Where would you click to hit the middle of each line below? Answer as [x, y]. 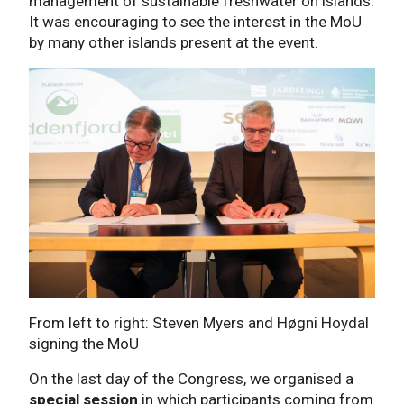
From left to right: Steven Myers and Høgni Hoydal [199, 323]
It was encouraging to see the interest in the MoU [195, 22]
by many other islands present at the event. [174, 43]
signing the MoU [84, 344]
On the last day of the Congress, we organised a [191, 379]
